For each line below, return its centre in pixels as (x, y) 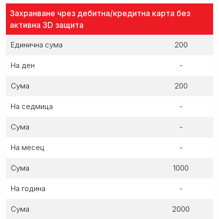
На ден (23, 65)
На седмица (32, 106)
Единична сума (37, 44)
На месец (28, 147)
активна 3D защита (47, 25)
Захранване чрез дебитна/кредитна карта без (100, 13)
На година (28, 188)
